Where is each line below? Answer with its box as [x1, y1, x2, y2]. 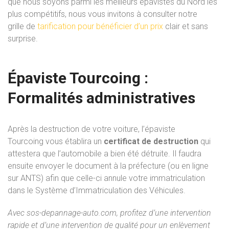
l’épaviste [142, 124, 175, 134]
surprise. [8, 33, 38, 43]
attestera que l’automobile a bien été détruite [8, 148, 168, 158]
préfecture [128, 161, 168, 171]
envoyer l [35, 161, 68, 171]
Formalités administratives [8, 88, 195, 107]
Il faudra [172, 148, 201, 158]
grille [8, 21, 26, 31]
